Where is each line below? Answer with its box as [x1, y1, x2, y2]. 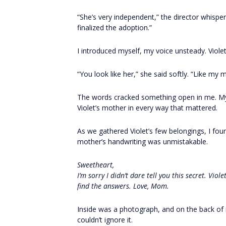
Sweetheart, [77, 160, 114, 169]
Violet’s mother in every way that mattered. [77, 103, 217, 112]
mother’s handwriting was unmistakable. [77, 137, 208, 146]
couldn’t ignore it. [77, 215, 133, 224]
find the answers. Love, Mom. [77, 181, 169, 191]
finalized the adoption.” [77, 23, 152, 32]
